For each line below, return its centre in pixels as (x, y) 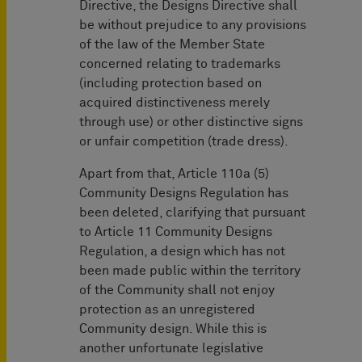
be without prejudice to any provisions (193, 25)
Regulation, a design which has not (182, 252)
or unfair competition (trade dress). (184, 142)
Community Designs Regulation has (184, 194)
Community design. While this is (173, 329)
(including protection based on (170, 84)
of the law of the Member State (172, 45)
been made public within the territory (190, 271)
